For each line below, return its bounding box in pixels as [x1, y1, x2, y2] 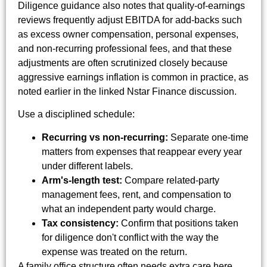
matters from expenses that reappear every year [42, 146, 242, 157]
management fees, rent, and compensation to [42, 189, 231, 200]
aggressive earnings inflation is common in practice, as [18, 72, 249, 82]
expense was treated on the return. [42, 246, 187, 257]
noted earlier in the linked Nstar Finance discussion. [18, 86, 237, 97]
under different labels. [42, 160, 133, 171]
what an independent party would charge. [42, 203, 216, 214]
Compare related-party [122, 175, 219, 185]
